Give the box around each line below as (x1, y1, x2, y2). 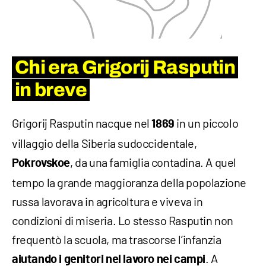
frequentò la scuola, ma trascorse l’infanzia (12, 232, 221, 246)
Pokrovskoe (12, 157, 70, 169)
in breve (15, 79, 87, 100)
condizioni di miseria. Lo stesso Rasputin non (12, 213, 234, 227)
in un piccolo (174, 115, 239, 130)
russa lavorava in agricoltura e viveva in (12, 194, 203, 208)
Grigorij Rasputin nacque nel (12, 115, 152, 130)
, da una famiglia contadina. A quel (70, 154, 237, 169)
